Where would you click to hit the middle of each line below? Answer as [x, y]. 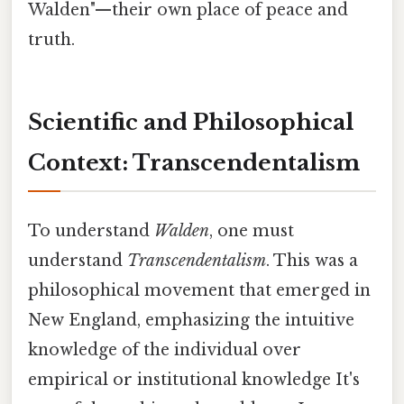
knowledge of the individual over [165, 349]
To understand [91, 230]
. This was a [312, 260]
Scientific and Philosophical [191, 123]
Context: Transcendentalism [194, 163]
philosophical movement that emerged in [199, 290]
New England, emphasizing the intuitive [191, 320]
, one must [252, 230]
